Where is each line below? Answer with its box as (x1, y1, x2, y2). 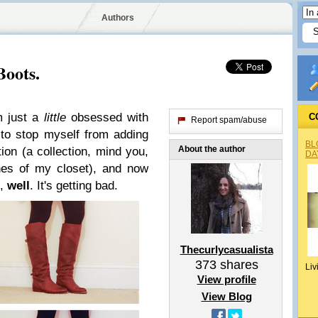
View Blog (201, 290, 252, 302)
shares (216, 258, 258, 272)
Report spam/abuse (191, 115, 267, 125)
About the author (178, 144, 246, 154)
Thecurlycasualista (180, 243, 273, 256)
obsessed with (70, 111, 149, 124)
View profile (197, 273, 256, 285)
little (43, 111, 71, 124)
